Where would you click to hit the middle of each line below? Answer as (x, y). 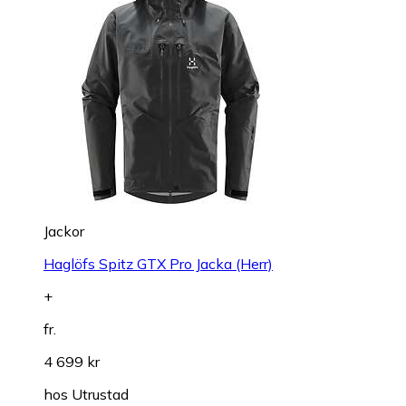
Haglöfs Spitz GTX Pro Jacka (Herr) (158, 264)
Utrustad (100, 394)
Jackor (64, 231)
